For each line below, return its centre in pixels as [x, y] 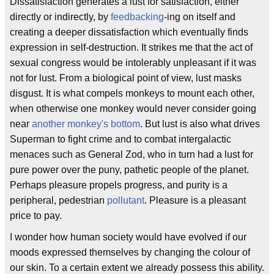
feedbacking [137, 17]
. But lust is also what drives [200, 124]
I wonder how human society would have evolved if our [128, 237]
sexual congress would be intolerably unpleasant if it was [133, 63]
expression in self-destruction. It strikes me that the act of [131, 48]
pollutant [126, 201]
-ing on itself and [200, 17]
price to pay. [36, 216]
